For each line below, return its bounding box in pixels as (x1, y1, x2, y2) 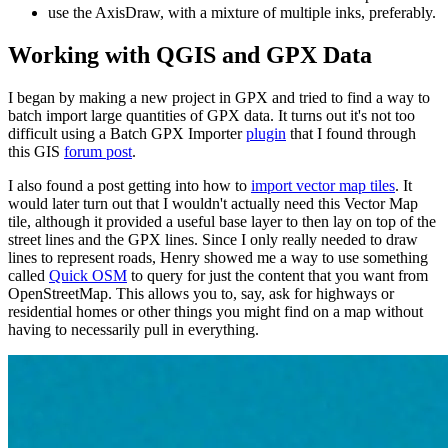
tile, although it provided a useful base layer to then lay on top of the (8, 213, 436, 231)
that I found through (286, 125, 416, 143)
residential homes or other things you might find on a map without (8, 303, 423, 321)
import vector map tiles (251, 177, 395, 195)
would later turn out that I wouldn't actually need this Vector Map (8, 195, 418, 213)
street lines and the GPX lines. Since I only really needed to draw (8, 231, 418, 249)
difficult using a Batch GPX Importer (8, 125, 246, 143)
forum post (64, 143, 132, 161)
